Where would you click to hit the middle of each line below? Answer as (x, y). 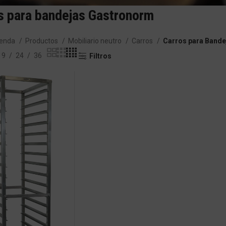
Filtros (100, 56)
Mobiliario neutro (95, 41)
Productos (42, 41)
